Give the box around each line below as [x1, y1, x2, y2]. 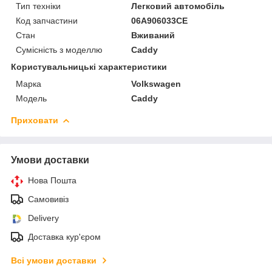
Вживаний [131, 30, 175, 40]
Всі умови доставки [11, 255, 97, 265]
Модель [16, 93, 47, 103]
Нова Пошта [28, 175, 76, 185]
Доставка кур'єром [28, 231, 101, 242]
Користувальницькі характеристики [11, 61, 167, 72]
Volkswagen [131, 78, 182, 89]
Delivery [28, 212, 59, 223]
